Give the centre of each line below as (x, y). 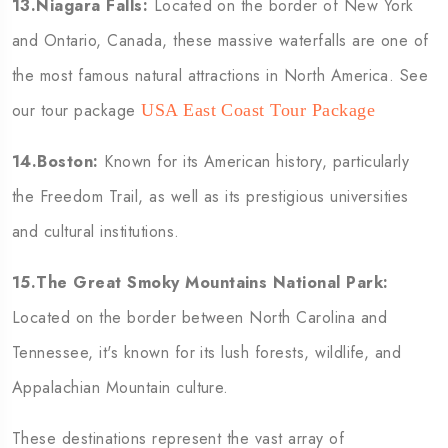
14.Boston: (55, 161)
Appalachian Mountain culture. (120, 387)
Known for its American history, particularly (254, 161)
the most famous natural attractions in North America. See (220, 75)
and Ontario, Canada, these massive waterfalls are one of (220, 40)
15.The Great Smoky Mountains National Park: (200, 282)
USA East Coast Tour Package (258, 110)
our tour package (77, 110)
